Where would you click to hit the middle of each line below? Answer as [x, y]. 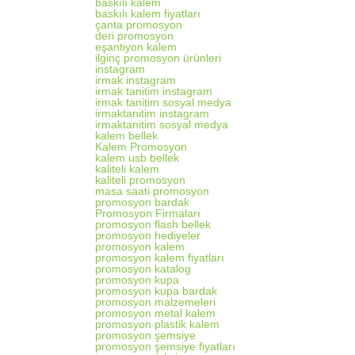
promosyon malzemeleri [155, 302]
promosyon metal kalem [155, 313]
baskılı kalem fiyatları [147, 13]
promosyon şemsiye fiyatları [165, 346]
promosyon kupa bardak [156, 291]
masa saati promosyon [152, 191]
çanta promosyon [138, 25]
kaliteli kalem [127, 169]
